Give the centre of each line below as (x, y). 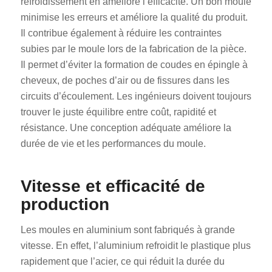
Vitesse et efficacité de (113, 186)
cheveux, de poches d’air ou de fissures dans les (125, 81)
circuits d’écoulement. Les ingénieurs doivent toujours (136, 97)
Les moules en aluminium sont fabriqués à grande (127, 229)
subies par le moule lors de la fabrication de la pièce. (133, 49)
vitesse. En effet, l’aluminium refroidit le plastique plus (135, 245)
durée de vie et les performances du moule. (113, 144)
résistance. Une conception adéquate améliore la (126, 128)
